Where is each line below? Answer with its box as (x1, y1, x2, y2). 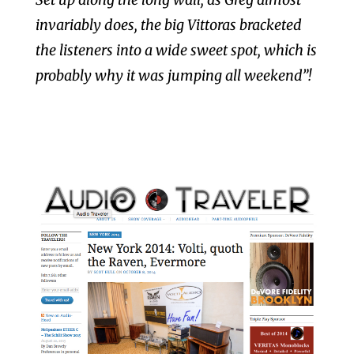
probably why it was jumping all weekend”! (35, 66, 311, 85)
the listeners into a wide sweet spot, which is (35, 40, 317, 59)
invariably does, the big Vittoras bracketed (35, 15, 302, 34)
